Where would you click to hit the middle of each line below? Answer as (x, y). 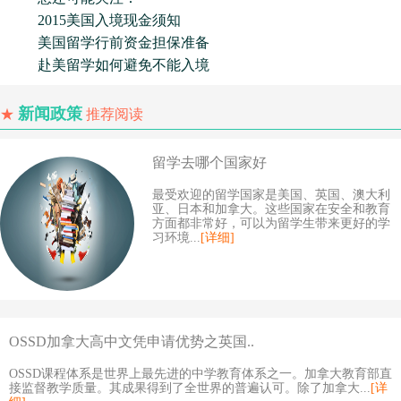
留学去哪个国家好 (209, 162)
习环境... (176, 238)
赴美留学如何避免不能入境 (109, 65)
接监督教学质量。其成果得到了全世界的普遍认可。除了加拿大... (190, 388)
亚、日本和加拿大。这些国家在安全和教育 (271, 209)
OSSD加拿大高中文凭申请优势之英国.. (132, 341)
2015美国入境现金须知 (95, 20)
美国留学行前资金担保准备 (109, 43)
